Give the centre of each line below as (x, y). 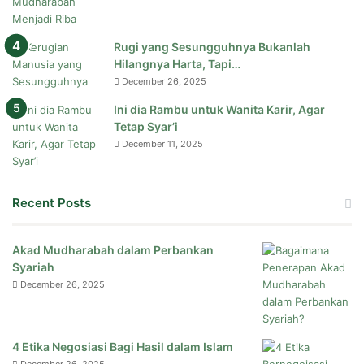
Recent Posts (52, 203)
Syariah (33, 267)
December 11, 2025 (162, 144)
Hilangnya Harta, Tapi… (177, 64)
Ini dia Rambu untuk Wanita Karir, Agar (219, 110)
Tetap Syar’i (146, 127)
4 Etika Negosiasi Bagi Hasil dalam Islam (123, 347)
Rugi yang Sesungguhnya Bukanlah (212, 47)
